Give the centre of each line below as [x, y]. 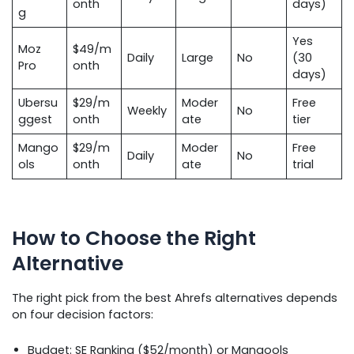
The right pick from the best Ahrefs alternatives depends [175, 298]
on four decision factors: [83, 315]
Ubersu [38, 102]
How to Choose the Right [134, 238]
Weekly [147, 110]
